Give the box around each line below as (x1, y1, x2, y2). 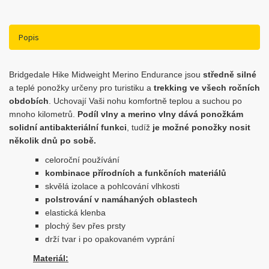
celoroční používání (45, 155, 119, 165)
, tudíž (127, 122, 153, 132)
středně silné (203, 70, 256, 79)
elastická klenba (45, 208, 106, 217)
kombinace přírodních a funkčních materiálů (45, 168, 226, 178)
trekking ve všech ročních (154, 83, 260, 92)
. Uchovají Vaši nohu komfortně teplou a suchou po (49, 96, 242, 106)
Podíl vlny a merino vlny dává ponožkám (77, 109, 243, 119)
